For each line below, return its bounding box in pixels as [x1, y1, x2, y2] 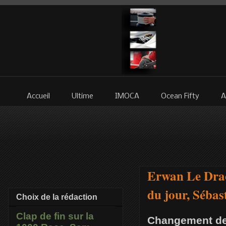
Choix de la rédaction [16, 193, 97, 202]
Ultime [72, 92, 93, 101]
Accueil [27, 92, 50, 101]
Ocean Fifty [161, 92, 199, 101]
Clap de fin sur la [16, 211, 94, 222]
